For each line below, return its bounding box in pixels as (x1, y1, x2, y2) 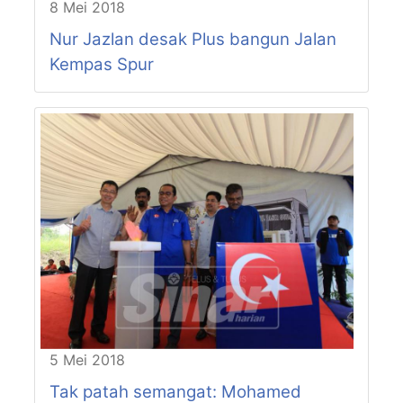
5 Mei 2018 (49, 350, 125, 369)
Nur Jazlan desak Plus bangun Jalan (49, 29, 336, 50)
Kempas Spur (49, 54, 154, 76)
